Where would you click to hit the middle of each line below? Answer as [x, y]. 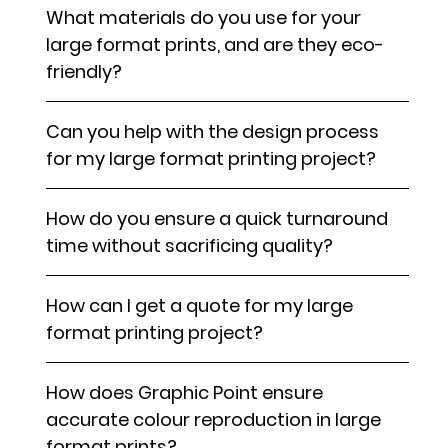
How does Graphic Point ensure [185, 393]
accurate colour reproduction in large [214, 420]
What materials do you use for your [204, 18]
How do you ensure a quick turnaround [217, 219]
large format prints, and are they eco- [215, 45]
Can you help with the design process [213, 132]
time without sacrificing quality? [190, 246]
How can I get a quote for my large [200, 306]
